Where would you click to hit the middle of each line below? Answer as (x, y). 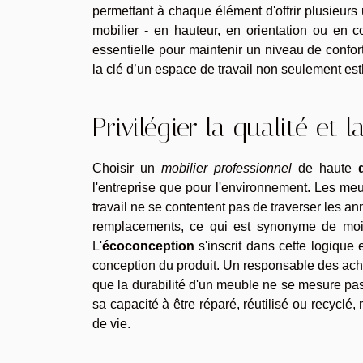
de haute (325, 168)
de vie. (111, 323)
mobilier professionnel (226, 168)
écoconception (148, 246)
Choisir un (127, 168)
